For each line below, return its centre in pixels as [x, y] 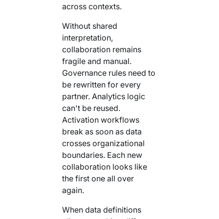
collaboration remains [101, 49]
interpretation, [87, 37]
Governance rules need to [109, 73]
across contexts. [92, 6]
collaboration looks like [104, 166]
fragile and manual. [97, 61]
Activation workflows [100, 120]
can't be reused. [91, 108]
